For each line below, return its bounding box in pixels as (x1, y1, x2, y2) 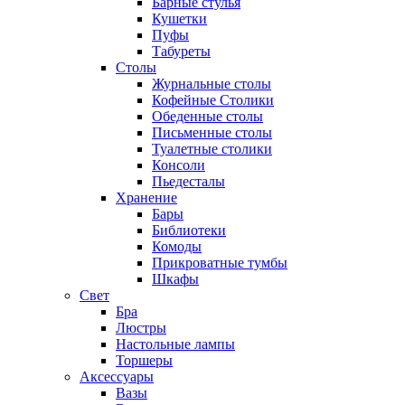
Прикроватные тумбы (152, 255, 287, 270)
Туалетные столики (152, 141, 272, 156)
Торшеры (116, 353, 173, 368)
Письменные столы (152, 125, 272, 140)
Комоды (152, 239, 202, 254)
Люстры (116, 320, 166, 335)
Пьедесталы (152, 174, 225, 189)
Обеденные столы (152, 108, 263, 124)
